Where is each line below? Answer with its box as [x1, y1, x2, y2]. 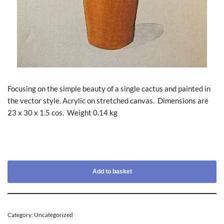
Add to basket [92, 167, 132, 175]
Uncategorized [34, 210, 73, 218]
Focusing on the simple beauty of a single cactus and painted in [7, 83, 210, 93]
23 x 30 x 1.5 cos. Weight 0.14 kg [7, 107, 117, 117]
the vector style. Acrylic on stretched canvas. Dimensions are [7, 95, 208, 105]
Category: [7, 210, 34, 218]
